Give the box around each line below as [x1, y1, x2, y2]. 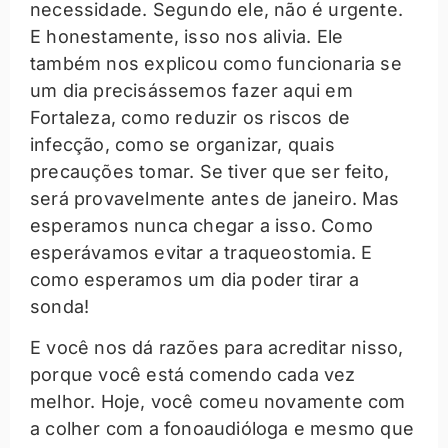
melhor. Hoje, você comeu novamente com [30, 391, 406, 413]
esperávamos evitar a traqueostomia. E [30, 241, 373, 263]
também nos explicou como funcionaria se [30, 52, 402, 74]
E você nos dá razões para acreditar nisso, [30, 337, 404, 359]
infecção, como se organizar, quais [30, 133, 335, 155]
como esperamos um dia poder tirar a [30, 268, 360, 290]
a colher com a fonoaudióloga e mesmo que [30, 418, 415, 440]
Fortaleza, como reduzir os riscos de [30, 106, 351, 128]
